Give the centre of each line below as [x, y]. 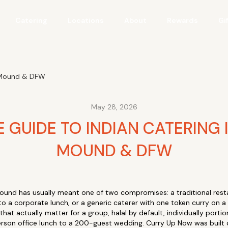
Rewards [182, 20]
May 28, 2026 [114, 107]
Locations [85, 20]
